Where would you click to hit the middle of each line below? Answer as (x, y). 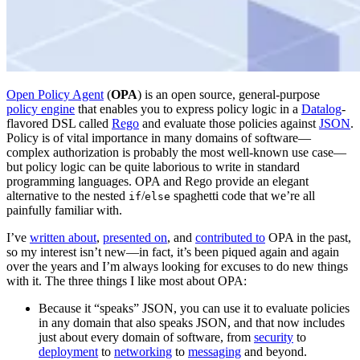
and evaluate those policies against (229, 124)
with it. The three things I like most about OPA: (127, 281)
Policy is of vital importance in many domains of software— (159, 138)
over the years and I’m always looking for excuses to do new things (177, 267)
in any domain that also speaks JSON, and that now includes (192, 323)
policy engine (41, 109)
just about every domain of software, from (146, 337)
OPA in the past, (308, 238)
